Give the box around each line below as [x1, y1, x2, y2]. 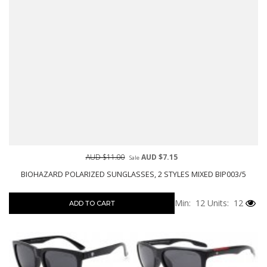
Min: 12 [175, 197, 205, 209]
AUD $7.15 [139, 151, 178, 162]
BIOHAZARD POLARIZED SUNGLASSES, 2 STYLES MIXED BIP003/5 [21, 169, 246, 179]
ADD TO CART [69, 198, 115, 207]
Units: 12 [205, 197, 243, 209]
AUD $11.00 [85, 151, 125, 162]
